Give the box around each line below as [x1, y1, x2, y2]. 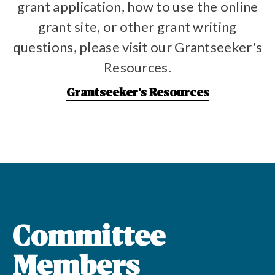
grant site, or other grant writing [38, 18, 237, 35]
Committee [12, 225, 165, 252]
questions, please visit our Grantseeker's [12, 38, 263, 55]
